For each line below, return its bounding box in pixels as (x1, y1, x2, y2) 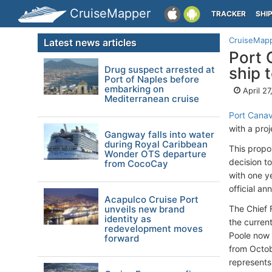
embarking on (104, 83, 164, 95)
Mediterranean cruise (104, 93, 199, 104)
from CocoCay (104, 158, 168, 169)
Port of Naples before (104, 73, 199, 85)
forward (104, 233, 139, 244)
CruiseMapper (70, 6, 151, 21)
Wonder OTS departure (104, 148, 206, 160)
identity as (104, 213, 151, 225)
